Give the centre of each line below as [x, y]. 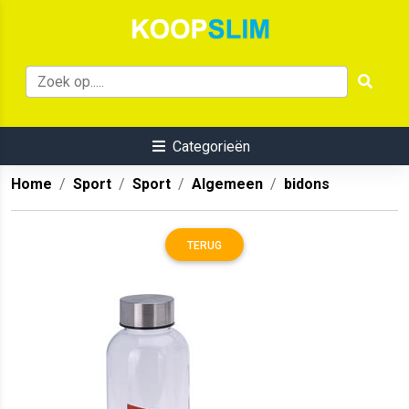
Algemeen [227, 184]
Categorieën [211, 147]
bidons [307, 184]
